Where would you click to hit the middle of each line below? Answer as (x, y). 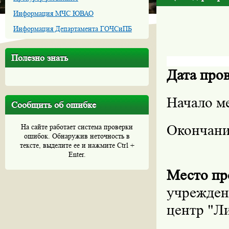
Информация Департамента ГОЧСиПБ (73, 29)
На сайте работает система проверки (77, 127)
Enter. (77, 154)
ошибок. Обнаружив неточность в (77, 136)
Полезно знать (40, 58)
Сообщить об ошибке (54, 105)
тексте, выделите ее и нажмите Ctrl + (77, 145)
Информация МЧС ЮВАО (53, 13)
